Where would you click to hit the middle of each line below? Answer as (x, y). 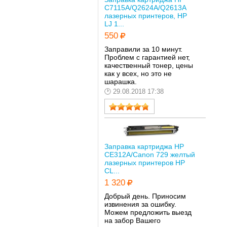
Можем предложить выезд (148, 212)
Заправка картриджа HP (144, 147)
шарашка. (120, 81)
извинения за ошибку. (140, 204)
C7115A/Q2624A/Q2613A (145, 8)
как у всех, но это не (138, 73)
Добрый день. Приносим (145, 196)
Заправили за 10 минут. (143, 49)
